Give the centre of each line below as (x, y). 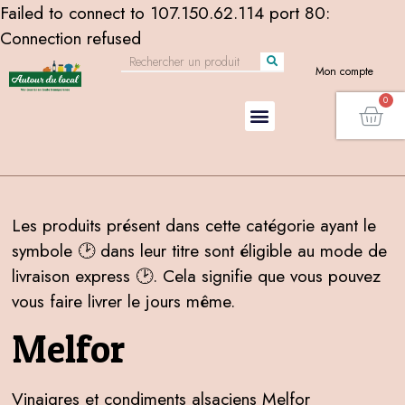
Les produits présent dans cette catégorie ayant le (194, 225)
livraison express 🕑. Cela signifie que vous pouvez (197, 276)
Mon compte (344, 71)
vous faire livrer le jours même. (124, 301)
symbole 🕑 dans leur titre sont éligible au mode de (200, 250)
